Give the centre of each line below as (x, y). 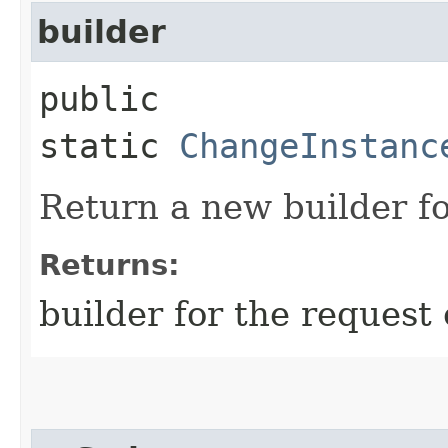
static (109, 145)
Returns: (109, 264)
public (99, 98)
